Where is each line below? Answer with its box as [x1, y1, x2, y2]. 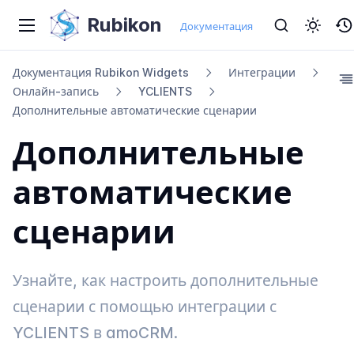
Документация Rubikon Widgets [13, 66, 189, 79]
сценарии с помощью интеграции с [13, 297, 277, 316]
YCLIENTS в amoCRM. [13, 323, 178, 342]
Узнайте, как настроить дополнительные [13, 271, 318, 290]
